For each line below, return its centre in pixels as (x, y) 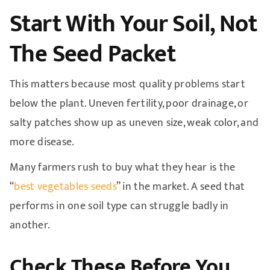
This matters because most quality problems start (127, 84)
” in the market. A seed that (181, 187)
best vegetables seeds (65, 187)
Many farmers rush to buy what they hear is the (122, 167)
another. (30, 225)
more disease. (42, 142)
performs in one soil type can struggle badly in (119, 206)
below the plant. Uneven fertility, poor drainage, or (129, 103)
